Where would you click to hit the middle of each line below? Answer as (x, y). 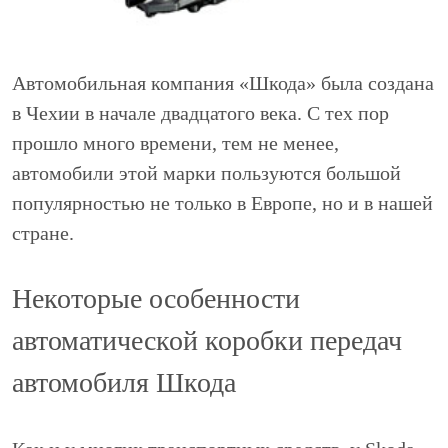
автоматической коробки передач (207, 341)
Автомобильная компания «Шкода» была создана (223, 83)
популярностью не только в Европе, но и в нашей (222, 203)
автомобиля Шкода (124, 383)
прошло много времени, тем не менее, (175, 143)
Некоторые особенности (156, 299)
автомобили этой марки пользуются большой (206, 173)
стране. (43, 233)
